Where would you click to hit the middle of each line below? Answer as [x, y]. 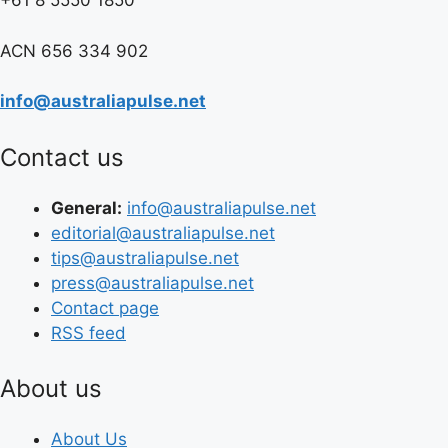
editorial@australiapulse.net [163, 232]
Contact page [105, 307]
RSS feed [88, 332]
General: [86, 207]
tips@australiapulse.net [145, 257]
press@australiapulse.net [152, 282]
